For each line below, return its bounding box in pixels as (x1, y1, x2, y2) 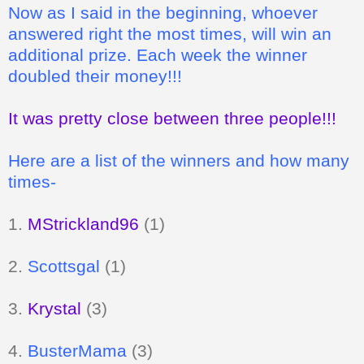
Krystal (28, 298, 86, 318)
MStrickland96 (28, 214, 139, 233)
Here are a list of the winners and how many (8, 150, 349, 170)
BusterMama (28, 340, 127, 360)
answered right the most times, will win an (8, 24, 331, 43)
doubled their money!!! (8, 66, 182, 85)
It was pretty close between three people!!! (8, 108, 336, 128)
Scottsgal (28, 256, 100, 275)
